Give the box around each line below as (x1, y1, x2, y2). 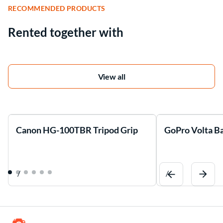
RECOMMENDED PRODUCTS (8, 4, 106, 13)
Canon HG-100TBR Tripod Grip (16, 124, 138, 136)
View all (98, 72, 125, 82)
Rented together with (8, 25, 123, 40)
